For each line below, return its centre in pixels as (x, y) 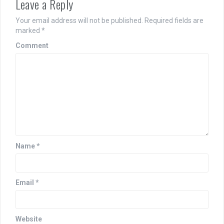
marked (28, 30)
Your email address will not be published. (79, 20)
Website (29, 219)
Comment (32, 45)
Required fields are (173, 20)
